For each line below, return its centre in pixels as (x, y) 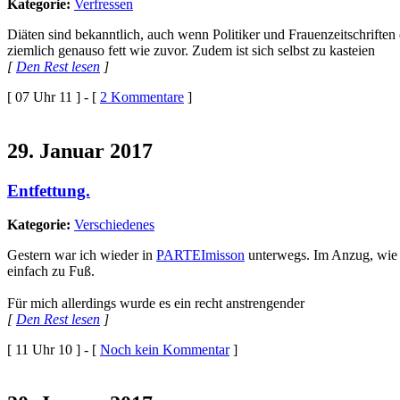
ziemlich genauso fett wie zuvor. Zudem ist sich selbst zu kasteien (191, 50)
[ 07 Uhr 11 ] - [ (54, 96)
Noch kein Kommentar (165, 350)
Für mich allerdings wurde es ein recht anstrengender (156, 304)
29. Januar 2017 (80, 150)
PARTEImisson (200, 255)
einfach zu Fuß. (51, 271)
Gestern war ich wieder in (82, 255)
